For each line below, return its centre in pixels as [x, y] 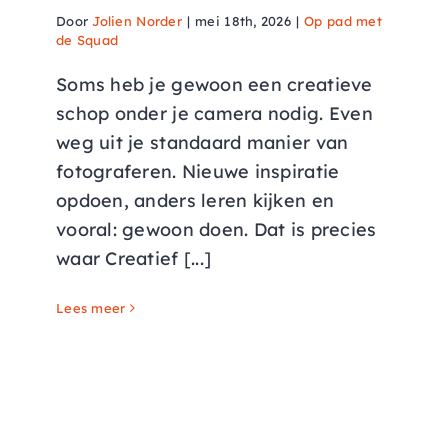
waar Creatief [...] [134, 259]
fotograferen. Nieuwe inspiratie [198, 172]
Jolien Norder [137, 21]
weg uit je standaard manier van [202, 143]
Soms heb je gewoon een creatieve [214, 85]
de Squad [87, 40]
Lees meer [91, 308]
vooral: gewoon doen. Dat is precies [216, 230]
